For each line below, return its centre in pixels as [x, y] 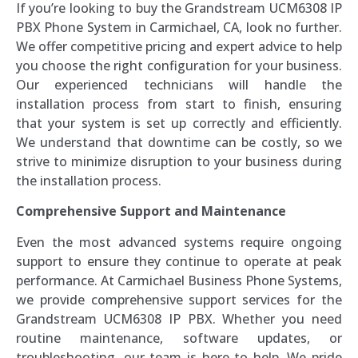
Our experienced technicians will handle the [179, 84]
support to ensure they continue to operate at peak [179, 261]
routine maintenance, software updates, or [179, 338]
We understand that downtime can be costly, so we [179, 142]
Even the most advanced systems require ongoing [179, 242]
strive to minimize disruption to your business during [179, 161]
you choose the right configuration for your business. [179, 65]
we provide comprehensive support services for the [179, 299]
